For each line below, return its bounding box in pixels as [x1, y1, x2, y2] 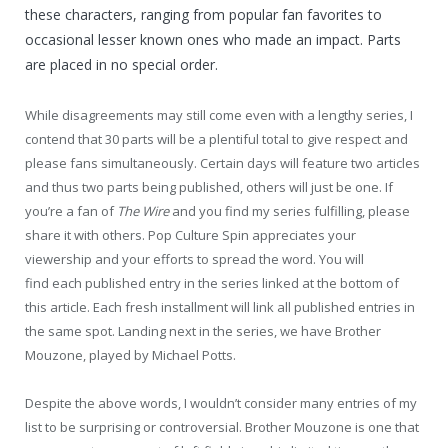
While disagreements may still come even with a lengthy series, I [25, 105, 413, 124]
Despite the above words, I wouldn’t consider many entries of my [25, 393, 417, 412]
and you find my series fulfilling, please [172, 201, 410, 220]
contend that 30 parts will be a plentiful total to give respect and [25, 129, 408, 148]
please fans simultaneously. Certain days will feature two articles [25, 153, 420, 172]
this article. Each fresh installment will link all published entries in [25, 297, 415, 316]
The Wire [117, 201, 172, 220]
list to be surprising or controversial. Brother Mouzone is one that [25, 417, 419, 436]
